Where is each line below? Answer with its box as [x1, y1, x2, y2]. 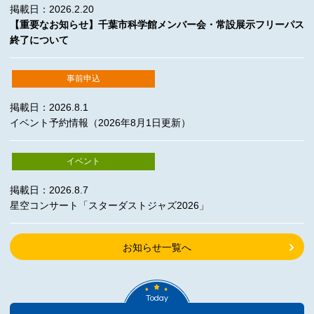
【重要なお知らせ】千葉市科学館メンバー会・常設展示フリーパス [10, 19, 304, 31]
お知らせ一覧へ [123, 241, 191, 253]
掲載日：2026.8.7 [10, 184, 88, 196]
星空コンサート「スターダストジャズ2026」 [10, 200, 209, 212]
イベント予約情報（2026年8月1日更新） [10, 117, 191, 129]
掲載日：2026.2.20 [10, 4, 94, 15]
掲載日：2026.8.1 [10, 102, 88, 114]
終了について [10, 34, 69, 46]
